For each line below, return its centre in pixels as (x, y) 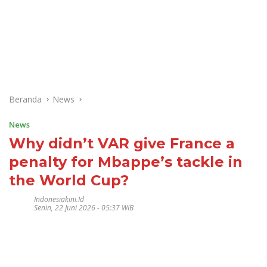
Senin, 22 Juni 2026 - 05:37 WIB (84, 208)
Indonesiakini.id (59, 199)
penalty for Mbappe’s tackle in (126, 162)
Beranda (25, 99)
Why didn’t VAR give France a (122, 143)
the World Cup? (69, 180)
